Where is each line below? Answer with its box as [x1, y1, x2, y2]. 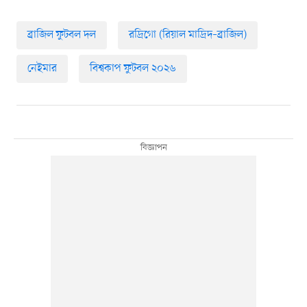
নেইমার [27, 60, 57, 76]
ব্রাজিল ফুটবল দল [27, 27, 96, 42]
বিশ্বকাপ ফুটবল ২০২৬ [89, 60, 176, 76]
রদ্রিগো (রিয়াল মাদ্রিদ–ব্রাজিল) [128, 27, 247, 42]
